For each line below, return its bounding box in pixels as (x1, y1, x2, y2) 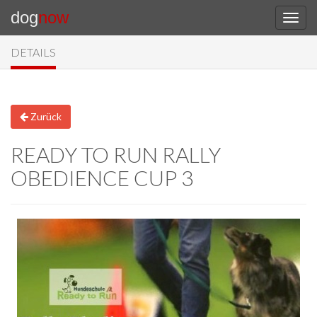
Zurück (28, 110, 62, 122)
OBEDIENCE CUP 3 (11, 165, 193, 190)
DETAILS (11, 45, 56, 59)
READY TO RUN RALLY (11, 142, 221, 167)
